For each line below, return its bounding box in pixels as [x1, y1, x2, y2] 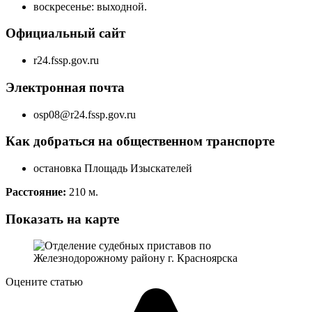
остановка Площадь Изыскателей [33, 162, 192, 174]
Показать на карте [6, 211, 119, 226]
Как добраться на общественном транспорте [6, 134, 274, 149]
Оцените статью [6, 276, 83, 288]
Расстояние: [6, 185, 69, 198]
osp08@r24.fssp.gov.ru [33, 108, 136, 120]
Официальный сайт [6, 26, 125, 41]
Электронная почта [6, 79, 125, 95]
